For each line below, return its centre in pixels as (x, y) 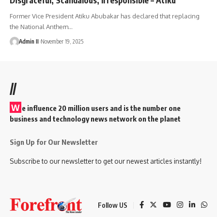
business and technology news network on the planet (95, 118)
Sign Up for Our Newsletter (54, 142)
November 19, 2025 (62, 41)
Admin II (29, 41)
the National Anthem (39, 26)
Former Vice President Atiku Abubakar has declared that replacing (105, 16)
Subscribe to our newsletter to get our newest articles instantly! (106, 161)
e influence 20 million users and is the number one (101, 108)
